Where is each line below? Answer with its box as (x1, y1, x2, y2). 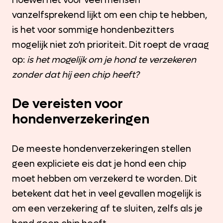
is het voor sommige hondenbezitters (12, 24, 174, 36)
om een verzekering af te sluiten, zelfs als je (12, 203, 203, 215)
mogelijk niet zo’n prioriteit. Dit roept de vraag (12, 39, 209, 51)
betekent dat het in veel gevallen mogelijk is (12, 188, 202, 200)
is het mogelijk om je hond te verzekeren (27, 54, 196, 66)
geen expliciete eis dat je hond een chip (12, 158, 186, 170)
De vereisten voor (12, 95, 123, 112)
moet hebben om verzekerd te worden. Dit (12, 173, 197, 185)
